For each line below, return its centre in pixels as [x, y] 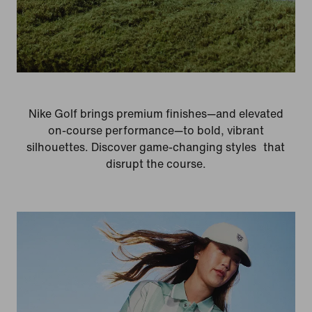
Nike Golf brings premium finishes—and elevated [156, 114]
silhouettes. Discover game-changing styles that [156, 148]
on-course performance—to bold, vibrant [156, 131]
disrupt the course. [156, 164]
